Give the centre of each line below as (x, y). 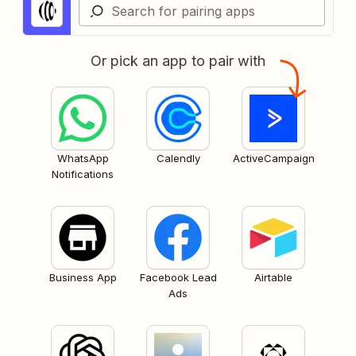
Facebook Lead (178, 277)
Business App (83, 277)
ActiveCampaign (273, 158)
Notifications (83, 174)
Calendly (178, 158)
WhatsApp (83, 158)
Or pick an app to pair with (178, 60)
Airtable (273, 277)
